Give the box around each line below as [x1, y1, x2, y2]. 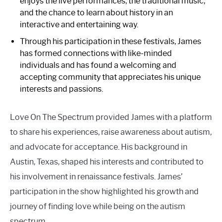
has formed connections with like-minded [20, 49, 172, 58]
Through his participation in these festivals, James [20, 37, 201, 46]
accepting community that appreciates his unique [20, 72, 201, 82]
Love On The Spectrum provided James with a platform [10, 112, 212, 122]
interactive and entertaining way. [20, 20, 138, 29]
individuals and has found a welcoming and [20, 60, 176, 70]
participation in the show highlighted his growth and [10, 187, 199, 196]
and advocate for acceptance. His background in [10, 142, 187, 152]
